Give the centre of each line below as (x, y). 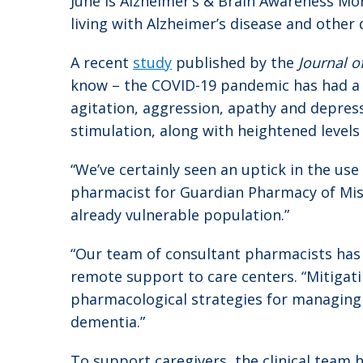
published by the (235, 62)
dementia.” (108, 321)
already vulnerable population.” (180, 214)
